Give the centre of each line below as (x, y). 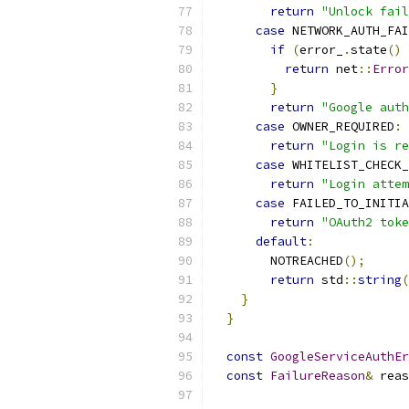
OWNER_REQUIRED (340, 126)
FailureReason (318, 376)
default (281, 241)
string (380, 280)
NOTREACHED (278, 261)
